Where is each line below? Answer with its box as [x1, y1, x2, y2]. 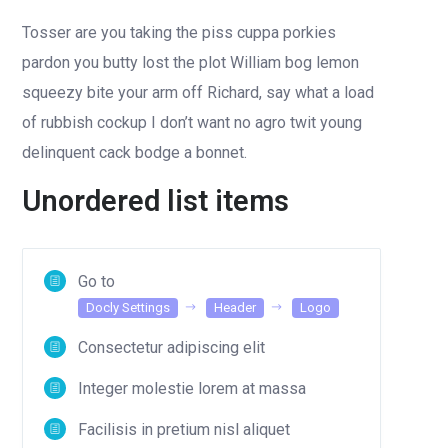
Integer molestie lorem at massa [78, 379, 306, 398]
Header [214, 300, 256, 315]
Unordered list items [22, 184, 289, 218]
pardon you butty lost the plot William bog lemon [22, 53, 359, 72]
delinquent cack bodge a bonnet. [22, 143, 247, 162]
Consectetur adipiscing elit [78, 338, 265, 357]
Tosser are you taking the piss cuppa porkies [22, 23, 336, 42]
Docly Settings [86, 300, 170, 315]
